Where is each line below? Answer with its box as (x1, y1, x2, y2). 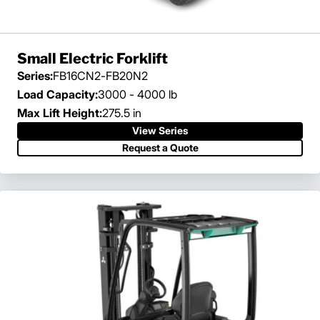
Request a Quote (121, 141, 199, 154)
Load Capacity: (17, 86, 98, 101)
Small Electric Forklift (17, 49, 168, 67)
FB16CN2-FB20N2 (53, 68, 148, 83)
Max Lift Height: (17, 105, 102, 120)
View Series (132, 124, 188, 136)
